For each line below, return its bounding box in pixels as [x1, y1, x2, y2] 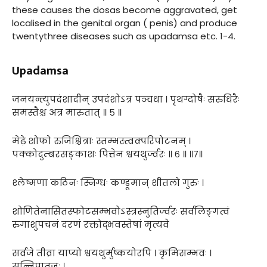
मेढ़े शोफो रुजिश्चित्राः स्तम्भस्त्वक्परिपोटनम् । [12, 134, 191, 147]
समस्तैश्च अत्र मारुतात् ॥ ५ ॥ [12, 105, 122, 119]
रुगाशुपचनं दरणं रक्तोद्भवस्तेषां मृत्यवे [12, 218, 169, 231]
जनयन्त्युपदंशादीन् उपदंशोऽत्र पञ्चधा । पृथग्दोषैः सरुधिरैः [12, 92, 240, 105]
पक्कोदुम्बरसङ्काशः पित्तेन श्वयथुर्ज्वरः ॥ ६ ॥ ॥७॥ [12, 147, 203, 160]
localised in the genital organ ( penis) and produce [12, 16, 237, 29]
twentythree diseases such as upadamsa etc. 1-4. [12, 29, 235, 42]
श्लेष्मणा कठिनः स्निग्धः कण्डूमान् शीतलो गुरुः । [12, 176, 204, 189]
